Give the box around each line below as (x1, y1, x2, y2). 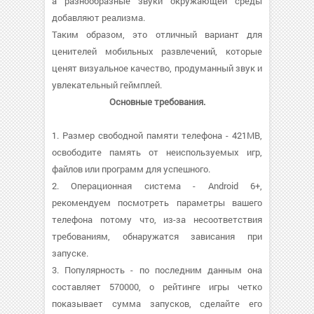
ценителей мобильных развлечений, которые (52, 45, 262, 57)
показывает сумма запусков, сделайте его (52, 297, 262, 310)
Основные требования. (109, 95, 205, 108)
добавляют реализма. (52, 11, 145, 24)
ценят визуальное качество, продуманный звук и (52, 62, 262, 74)
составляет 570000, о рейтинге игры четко (52, 280, 262, 293)
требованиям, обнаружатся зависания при (52, 230, 262, 243)
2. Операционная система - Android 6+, (52, 179, 262, 192)
